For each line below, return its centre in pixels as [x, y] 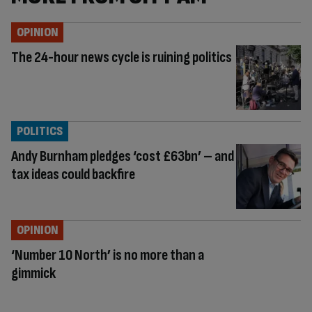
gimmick [33, 273]
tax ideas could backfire [73, 174]
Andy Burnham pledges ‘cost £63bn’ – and [123, 156]
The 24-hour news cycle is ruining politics [122, 57]
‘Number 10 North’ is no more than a [108, 255]
